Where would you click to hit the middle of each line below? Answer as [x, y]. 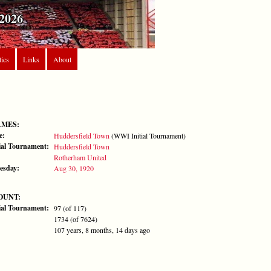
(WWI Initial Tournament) [148, 135]
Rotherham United [80, 157]
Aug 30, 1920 [74, 168]
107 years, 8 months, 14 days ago [102, 230]
